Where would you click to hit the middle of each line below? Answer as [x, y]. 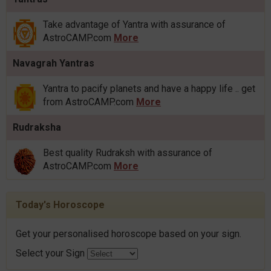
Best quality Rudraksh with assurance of [128, 153]
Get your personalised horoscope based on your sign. [129, 234]
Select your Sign [51, 253]
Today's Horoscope [60, 205]
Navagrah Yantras [54, 64]
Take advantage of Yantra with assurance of [134, 25]
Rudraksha [37, 128]
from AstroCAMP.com [90, 102]
